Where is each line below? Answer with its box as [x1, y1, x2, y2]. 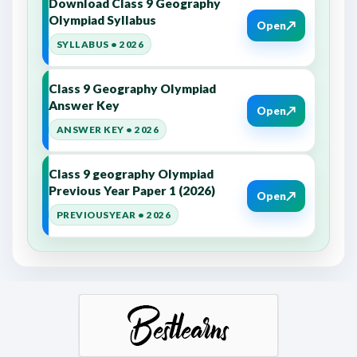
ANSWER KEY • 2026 [57, 124, 159, 135]
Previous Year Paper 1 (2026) [49, 183, 215, 198]
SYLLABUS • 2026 [57, 38, 144, 50]
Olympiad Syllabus [49, 13, 156, 27]
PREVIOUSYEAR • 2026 [57, 209, 171, 221]
